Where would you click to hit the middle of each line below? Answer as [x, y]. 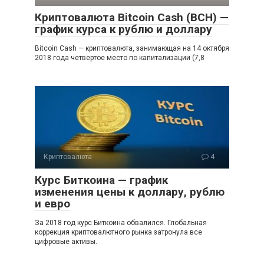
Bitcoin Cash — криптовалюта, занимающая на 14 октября [132, 48]
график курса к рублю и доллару [123, 29]
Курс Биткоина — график [101, 180]
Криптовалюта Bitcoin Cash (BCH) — [132, 17]
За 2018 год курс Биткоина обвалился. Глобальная [121, 222]
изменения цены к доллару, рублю [130, 192]
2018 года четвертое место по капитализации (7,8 [120, 57]
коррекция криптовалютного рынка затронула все [118, 232]
